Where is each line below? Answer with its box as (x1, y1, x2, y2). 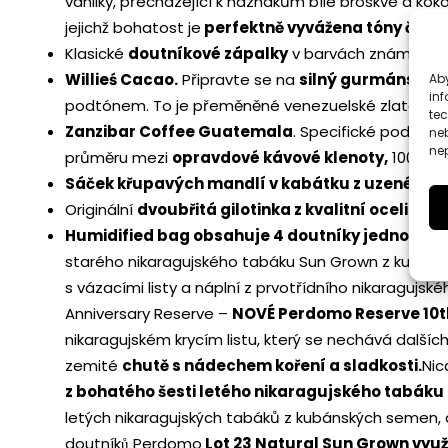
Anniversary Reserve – (65, 303, 232, 325)
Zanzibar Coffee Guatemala (65, 121, 293, 143)
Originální (65, 199, 137, 221)
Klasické (65, 43, 128, 65)
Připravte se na (178, 69, 299, 91)
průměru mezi (65, 147, 172, 169)
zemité (65, 355, 122, 377)
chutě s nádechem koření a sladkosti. (122, 355, 422, 377)
